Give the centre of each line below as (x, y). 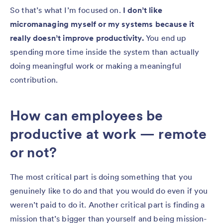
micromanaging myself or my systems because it (102, 24)
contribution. (34, 79)
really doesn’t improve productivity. (78, 38)
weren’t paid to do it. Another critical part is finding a (108, 204)
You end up (166, 38)
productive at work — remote (109, 134)
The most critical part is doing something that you (101, 176)
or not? (34, 152)
